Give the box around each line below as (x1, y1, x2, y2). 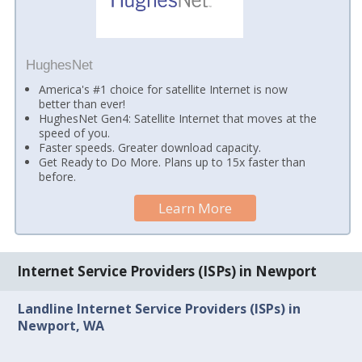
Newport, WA (18, 316, 105, 335)
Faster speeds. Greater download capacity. (39, 140, 262, 156)
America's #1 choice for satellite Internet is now (39, 82, 288, 98)
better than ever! (39, 96, 126, 112)
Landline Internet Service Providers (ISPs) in (18, 299, 301, 318)
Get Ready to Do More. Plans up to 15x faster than (39, 154, 306, 170)
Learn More (158, 198, 233, 217)
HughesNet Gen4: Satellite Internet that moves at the (39, 111, 318, 127)
